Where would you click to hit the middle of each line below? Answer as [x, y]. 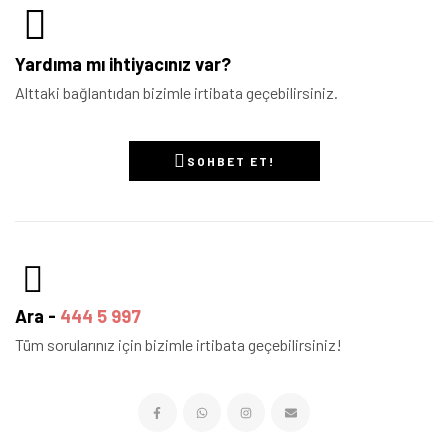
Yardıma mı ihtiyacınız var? [123, 64]
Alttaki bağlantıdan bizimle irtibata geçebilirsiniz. [176, 93]
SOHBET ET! [230, 161]
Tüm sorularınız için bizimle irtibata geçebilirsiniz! [178, 345]
